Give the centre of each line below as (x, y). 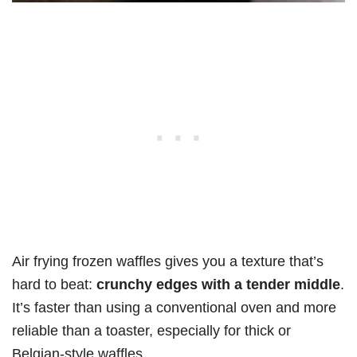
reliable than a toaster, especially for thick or (151, 331)
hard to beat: (54, 284)
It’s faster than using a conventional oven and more (174, 308)
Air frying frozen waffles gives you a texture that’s (168, 261)
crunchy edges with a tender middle (218, 284)
